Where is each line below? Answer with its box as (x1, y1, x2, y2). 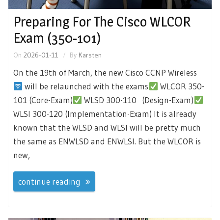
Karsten (79, 51, 102, 60)
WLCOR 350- (158, 81, 204, 92)
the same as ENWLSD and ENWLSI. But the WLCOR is (13, 136, 201, 147)
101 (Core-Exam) (13, 95, 73, 106)
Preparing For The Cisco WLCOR (13, 13, 191, 30)
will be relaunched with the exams (23, 81, 149, 92)
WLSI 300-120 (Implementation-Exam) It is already (13, 109, 196, 119)
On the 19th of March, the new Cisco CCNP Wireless (13, 67, 197, 78)
